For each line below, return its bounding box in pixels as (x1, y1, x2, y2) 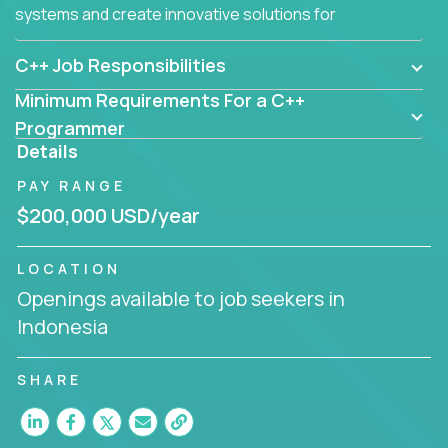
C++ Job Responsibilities (15, 52, 226, 77)
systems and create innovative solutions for (15, 2, 336, 25)
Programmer (15, 115, 125, 140)
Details (17, 138, 78, 163)
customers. (15, 26, 100, 49)
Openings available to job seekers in (17, 284, 345, 312)
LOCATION (17, 258, 121, 278)
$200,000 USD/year (17, 201, 200, 229)
